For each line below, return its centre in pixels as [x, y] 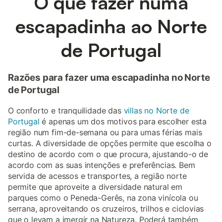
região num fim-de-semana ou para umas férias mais [105, 133]
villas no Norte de [156, 111]
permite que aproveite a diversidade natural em [95, 187]
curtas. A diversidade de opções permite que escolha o [110, 143]
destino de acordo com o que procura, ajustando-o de [108, 154]
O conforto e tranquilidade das [66, 111]
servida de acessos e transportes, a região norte [97, 176]
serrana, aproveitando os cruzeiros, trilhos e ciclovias [106, 209]
